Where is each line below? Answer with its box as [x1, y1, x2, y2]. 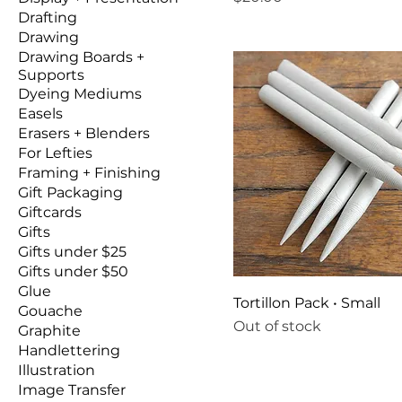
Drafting [18, 8, 77, 26]
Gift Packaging [18, 183, 123, 201]
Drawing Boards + [18, 48, 144, 66]
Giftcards [18, 203, 82, 221]
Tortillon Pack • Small [233, 293, 380, 311]
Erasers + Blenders [18, 124, 150, 142]
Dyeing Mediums [18, 84, 142, 102]
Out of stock [233, 317, 321, 335]
